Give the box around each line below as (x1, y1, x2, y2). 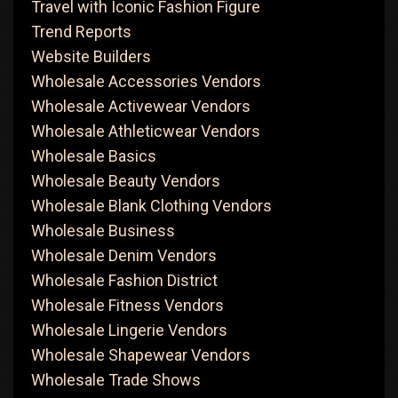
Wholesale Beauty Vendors (31, 171, 220, 190)
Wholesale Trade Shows (31, 370, 201, 389)
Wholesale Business (31, 221, 175, 240)
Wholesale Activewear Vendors (31, 97, 251, 115)
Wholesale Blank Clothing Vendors (31, 196, 272, 215)
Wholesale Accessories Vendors (31, 72, 261, 91)
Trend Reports (31, 22, 131, 41)
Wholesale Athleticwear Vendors (31, 122, 260, 140)
